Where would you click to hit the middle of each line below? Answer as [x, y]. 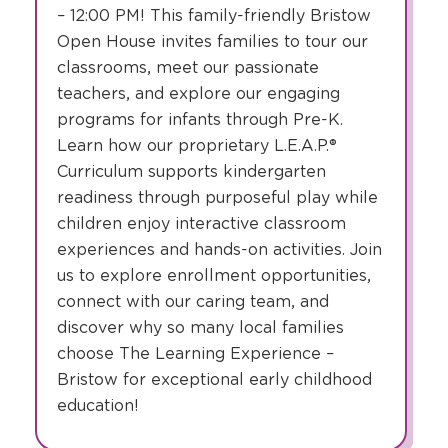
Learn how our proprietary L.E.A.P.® [197, 145]
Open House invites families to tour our [212, 41]
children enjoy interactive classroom [201, 223]
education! [98, 405]
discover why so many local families [200, 327]
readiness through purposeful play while [217, 197]
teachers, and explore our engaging [198, 93]
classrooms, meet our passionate [188, 67]
